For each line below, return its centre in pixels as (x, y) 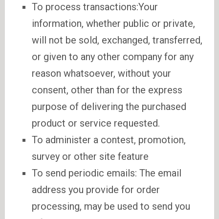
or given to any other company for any (113, 57)
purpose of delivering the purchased (109, 107)
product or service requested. (96, 123)
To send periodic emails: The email (107, 173)
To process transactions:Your (95, 7)
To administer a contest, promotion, (109, 140)
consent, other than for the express (107, 90)
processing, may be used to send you (111, 206)
